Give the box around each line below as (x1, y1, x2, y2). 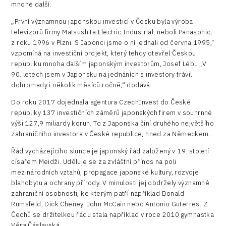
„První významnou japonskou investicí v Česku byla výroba (11, 17, 193, 26)
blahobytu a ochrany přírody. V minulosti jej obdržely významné (11, 178, 210, 187)
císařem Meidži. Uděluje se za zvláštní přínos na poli (11, 157, 177, 166)
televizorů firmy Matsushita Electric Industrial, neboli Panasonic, (11, 27, 212, 36)
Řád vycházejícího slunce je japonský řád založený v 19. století (11, 146, 209, 155)
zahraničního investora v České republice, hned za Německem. (11, 129, 210, 138)
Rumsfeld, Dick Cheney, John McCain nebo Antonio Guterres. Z (11, 199, 207, 208)
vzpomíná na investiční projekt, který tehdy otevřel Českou (11, 48, 196, 58)
